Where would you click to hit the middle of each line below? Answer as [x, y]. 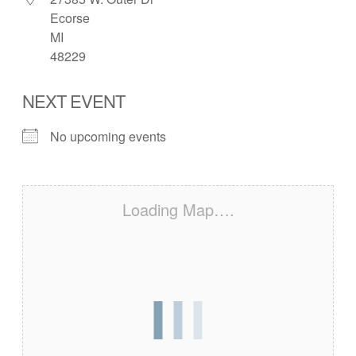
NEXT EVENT [74, 100]
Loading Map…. [178, 209]
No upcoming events [108, 136]
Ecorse [70, 17]
